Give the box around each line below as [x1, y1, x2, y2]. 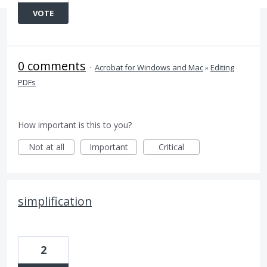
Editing [210, 62, 234, 73]
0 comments [18, 58, 86, 74]
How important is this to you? [18, 119, 132, 131]
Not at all [28, 141, 64, 153]
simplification [18, 193, 92, 209]
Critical [159, 141, 184, 153]
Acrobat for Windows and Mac [95, 62, 203, 73]
